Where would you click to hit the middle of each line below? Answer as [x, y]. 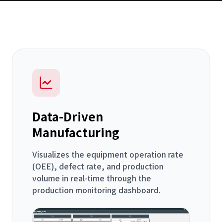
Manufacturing [76, 132]
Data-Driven [68, 116]
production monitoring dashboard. [96, 190]
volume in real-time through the [92, 178]
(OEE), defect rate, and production [98, 166]
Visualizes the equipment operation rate [108, 154]
